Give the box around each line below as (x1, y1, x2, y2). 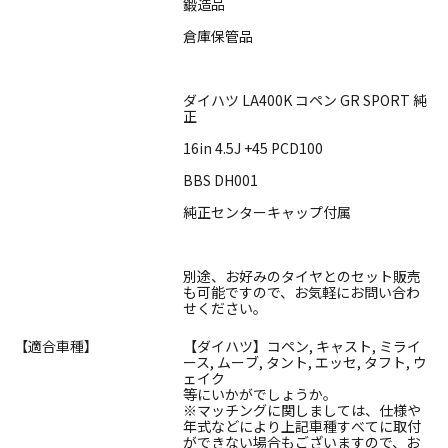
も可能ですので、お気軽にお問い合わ (183, 282, 420, 303)
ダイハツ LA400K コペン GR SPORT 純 (183, 90, 427, 111)
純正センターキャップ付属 (183, 202, 351, 223)
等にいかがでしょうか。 (183, 384, 337, 405)
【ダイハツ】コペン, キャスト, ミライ (183, 336, 421, 357)
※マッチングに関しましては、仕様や (183, 400, 421, 421)
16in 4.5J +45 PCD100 (183, 138, 323, 159)
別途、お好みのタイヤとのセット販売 (183, 266, 421, 287)
